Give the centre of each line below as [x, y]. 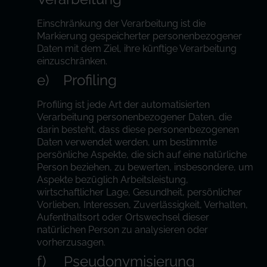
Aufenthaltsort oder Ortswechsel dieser [123, 217]
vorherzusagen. [72, 242]
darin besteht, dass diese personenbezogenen [138, 130]
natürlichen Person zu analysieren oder [123, 230]
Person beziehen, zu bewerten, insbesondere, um [145, 167]
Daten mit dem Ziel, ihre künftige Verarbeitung [137, 49]
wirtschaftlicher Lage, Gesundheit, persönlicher [140, 192]
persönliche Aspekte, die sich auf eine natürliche [142, 155]
